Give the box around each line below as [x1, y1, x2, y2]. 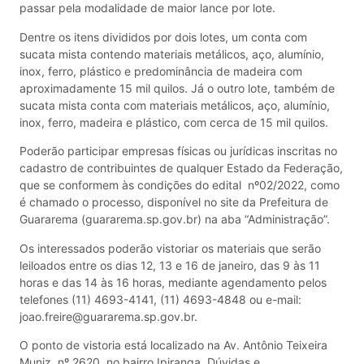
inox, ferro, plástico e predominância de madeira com [19, 63, 302, 78]
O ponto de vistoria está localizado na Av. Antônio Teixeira [19, 338, 327, 353]
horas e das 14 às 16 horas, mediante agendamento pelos [19, 275, 327, 289]
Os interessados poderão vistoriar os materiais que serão [19, 240, 321, 255]
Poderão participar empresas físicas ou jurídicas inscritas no [19, 144, 337, 158]
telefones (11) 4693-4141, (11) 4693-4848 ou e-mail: [19, 292, 301, 306]
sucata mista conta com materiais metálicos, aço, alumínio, [19, 97, 330, 112]
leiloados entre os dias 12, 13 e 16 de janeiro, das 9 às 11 [19, 258, 320, 272]
